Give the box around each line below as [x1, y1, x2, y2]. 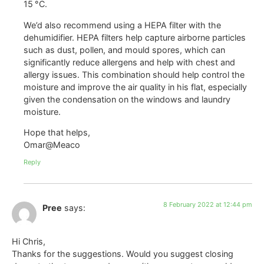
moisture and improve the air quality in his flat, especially [24, 81, 247, 92]
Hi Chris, [12, 236, 45, 246]
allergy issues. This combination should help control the [24, 69, 245, 80]
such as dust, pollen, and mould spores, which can [24, 44, 225, 55]
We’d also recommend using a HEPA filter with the [24, 19, 221, 30]
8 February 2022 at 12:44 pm [163, 200, 252, 209]
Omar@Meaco [24, 140, 80, 150]
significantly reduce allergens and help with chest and [24, 57, 235, 67]
